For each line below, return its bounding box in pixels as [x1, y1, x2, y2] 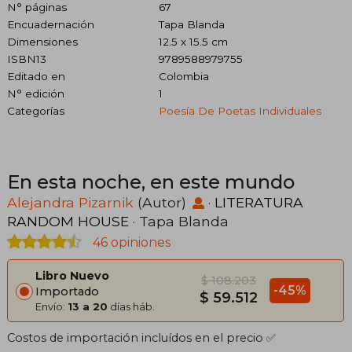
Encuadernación [7, 17, 94, 31]
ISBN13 [7, 52, 46, 65]
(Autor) [134, 193, 190, 211]
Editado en [7, 69, 65, 82]
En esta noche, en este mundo [7, 170, 295, 193]
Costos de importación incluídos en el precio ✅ [7, 330, 276, 345]
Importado [35, 284, 99, 299]
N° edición [7, 86, 64, 100]
